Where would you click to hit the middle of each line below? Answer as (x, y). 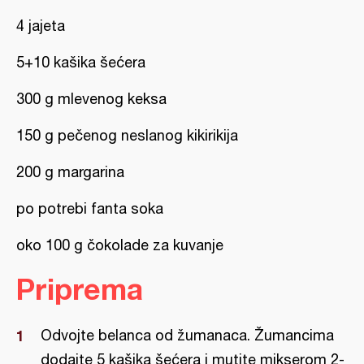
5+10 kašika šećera (81, 62)
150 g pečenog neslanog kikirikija (127, 135)
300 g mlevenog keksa (91, 99)
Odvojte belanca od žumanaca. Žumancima (187, 335)
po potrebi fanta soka (90, 208)
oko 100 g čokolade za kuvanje (120, 245)
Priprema (80, 289)
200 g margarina (70, 172)
